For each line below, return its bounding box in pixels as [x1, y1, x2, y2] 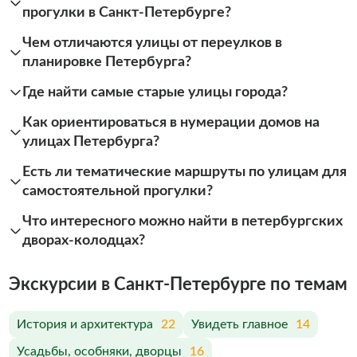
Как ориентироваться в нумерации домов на [22, 115, 320, 129]
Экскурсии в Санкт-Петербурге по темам [8, 276, 347, 293]
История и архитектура [16, 318, 153, 331]
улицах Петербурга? [22, 134, 159, 148]
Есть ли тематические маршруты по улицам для [22, 164, 347, 178]
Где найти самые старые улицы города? [22, 84, 288, 99]
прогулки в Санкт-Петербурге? [22, 5, 231, 19]
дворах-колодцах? [22, 233, 145, 247]
